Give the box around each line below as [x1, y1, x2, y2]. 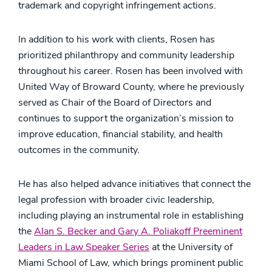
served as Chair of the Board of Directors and [18, 96, 211, 110]
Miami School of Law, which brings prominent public [18, 256, 243, 270]
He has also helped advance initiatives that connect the [18, 177, 251, 191]
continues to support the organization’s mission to [18, 112, 234, 126]
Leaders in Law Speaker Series [18, 240, 149, 254]
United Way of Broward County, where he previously [18, 80, 244, 94]
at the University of [149, 240, 233, 254]
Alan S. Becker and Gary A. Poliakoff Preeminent [34, 225, 242, 239]
